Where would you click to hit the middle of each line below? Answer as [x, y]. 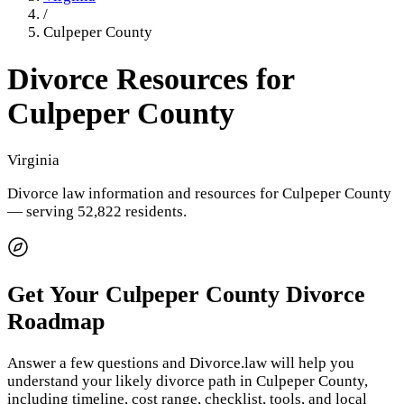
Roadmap [56, 321]
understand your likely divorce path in [130, 381]
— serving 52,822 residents [95, 211]
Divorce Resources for [151, 79]
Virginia [33, 160]
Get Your [56, 294]
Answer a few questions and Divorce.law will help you [181, 363]
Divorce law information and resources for [145, 193]
